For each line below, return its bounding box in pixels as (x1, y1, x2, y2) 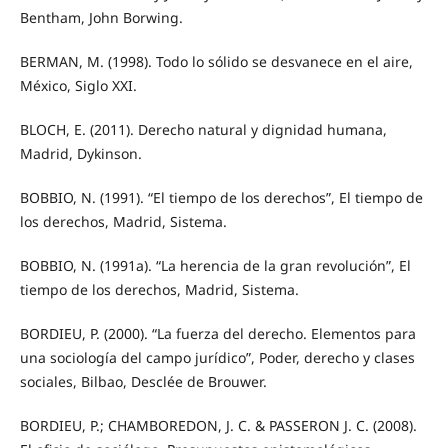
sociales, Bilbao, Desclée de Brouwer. (19, 372, 267, 392)
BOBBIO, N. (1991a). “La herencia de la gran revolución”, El (19, 256, 411, 276)
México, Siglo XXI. (19, 76, 137, 96)
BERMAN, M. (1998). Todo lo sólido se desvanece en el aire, (19, 52, 413, 72)
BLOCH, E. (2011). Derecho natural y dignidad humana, (19, 120, 387, 140)
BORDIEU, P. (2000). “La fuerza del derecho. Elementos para (19, 324, 416, 344)
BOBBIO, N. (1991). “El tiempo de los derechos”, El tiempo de (19, 188, 423, 208)
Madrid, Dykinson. (19, 144, 142, 164)
